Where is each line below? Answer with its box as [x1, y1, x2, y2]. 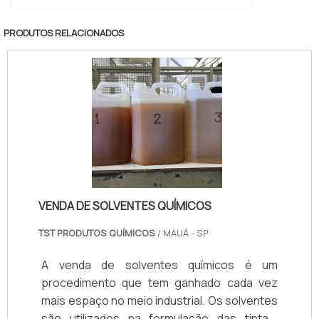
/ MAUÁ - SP [155, 226, 209, 240]
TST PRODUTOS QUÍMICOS [38, 226, 155, 240]
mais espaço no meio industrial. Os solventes [41, 293, 278, 309]
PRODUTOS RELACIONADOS [4, 26, 124, 39]
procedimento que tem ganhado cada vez [41, 275, 278, 291]
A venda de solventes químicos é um [41, 257, 278, 273]
